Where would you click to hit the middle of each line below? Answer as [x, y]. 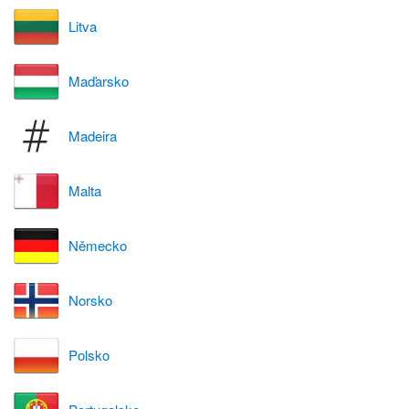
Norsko [90, 300]
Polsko [89, 355]
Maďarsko [99, 81]
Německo [98, 246]
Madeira [93, 136]
